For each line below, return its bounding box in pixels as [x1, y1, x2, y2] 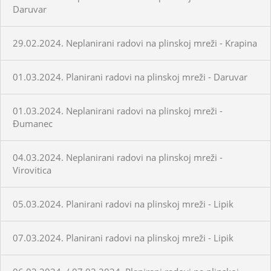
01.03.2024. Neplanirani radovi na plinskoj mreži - [13, 104, 223, 117]
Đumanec [13, 117, 53, 129]
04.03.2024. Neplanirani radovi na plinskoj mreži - [13, 151, 223, 163]
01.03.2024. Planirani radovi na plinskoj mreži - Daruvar [13, 70, 247, 83]
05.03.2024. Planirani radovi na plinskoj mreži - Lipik [13, 197, 233, 210]
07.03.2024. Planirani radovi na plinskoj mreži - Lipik [13, 231, 233, 244]
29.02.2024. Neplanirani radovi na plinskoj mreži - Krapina [13, 36, 257, 49]
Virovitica [13, 163, 51, 176]
